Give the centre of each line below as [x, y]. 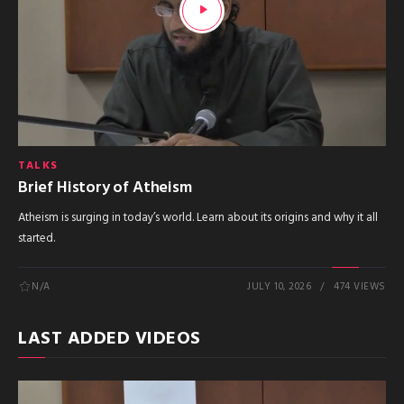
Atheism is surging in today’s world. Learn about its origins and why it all [198, 218]
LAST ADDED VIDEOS [110, 340]
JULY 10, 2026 [280, 287]
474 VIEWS [360, 287]
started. [37, 239]
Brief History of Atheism [105, 188]
